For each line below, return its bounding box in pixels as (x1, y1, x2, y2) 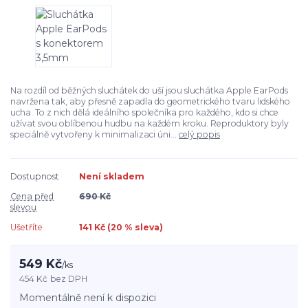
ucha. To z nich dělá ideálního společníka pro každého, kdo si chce (10, 107, 278, 118)
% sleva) (122, 221, 163, 232)
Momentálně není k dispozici (19, 291, 157, 305)
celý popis (179, 129, 220, 140)
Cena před (10, 190, 54, 201)
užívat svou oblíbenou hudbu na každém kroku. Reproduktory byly (10, 118, 289, 129)
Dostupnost (10, 170, 59, 181)
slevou (10, 201, 36, 212)
